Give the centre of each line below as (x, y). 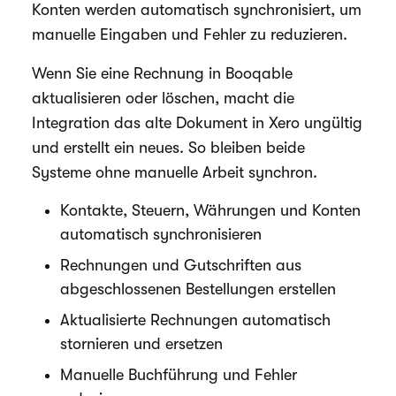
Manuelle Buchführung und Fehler (179, 375)
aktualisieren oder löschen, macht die (163, 98)
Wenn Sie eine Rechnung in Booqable (162, 73)
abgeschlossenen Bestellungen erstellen (198, 289)
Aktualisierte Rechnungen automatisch (195, 320)
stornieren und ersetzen (141, 344)
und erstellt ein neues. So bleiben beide (168, 148)
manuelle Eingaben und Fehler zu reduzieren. (190, 34)
